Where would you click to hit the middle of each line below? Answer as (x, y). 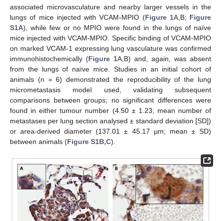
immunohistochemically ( (49, 59)
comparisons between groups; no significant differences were (110, 100)
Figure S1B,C (89, 142)
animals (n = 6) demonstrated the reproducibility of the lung (110, 80)
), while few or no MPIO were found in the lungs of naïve (117, 28)
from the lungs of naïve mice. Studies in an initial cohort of (110, 69)
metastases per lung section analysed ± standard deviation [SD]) (110, 121)
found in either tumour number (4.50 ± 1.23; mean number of (110, 111)
